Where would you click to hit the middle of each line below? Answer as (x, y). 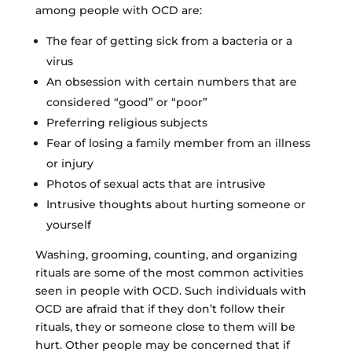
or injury (70, 163)
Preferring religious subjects (126, 122)
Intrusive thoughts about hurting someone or (176, 204)
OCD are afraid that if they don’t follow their (160, 308)
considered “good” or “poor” (126, 102)
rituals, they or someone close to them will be (165, 326)
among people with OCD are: (118, 10)
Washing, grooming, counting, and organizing (166, 254)
